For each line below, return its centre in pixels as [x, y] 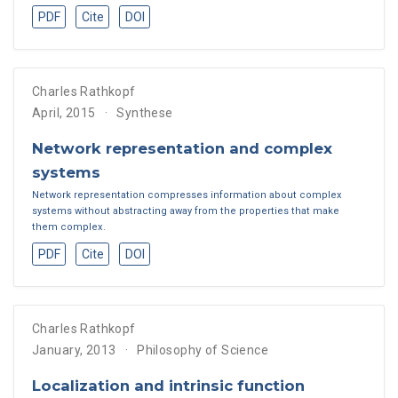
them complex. [69, 227]
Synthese [145, 112]
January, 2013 [74, 350]
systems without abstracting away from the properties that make [186, 211]
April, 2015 [64, 112]
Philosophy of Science [203, 350]
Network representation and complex [182, 148]
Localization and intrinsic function [168, 386]
